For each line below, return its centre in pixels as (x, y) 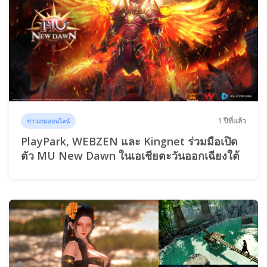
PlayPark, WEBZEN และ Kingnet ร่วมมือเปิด (129, 141)
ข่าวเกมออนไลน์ (49, 121)
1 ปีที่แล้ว (232, 121)
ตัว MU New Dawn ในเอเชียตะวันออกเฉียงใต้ (130, 155)
